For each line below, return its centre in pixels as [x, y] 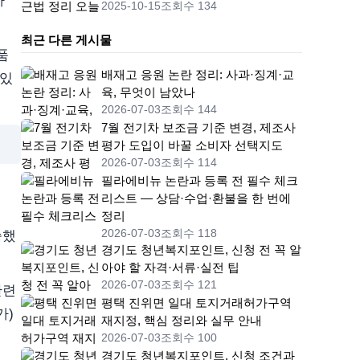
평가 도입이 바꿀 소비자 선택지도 [192, 145]
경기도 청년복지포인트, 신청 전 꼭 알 [201, 250]
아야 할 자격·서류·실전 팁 [170, 268]
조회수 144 [189, 110]
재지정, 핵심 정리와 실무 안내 [182, 321]
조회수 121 [189, 285]
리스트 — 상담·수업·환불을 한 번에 [196, 198]
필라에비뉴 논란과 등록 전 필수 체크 [200, 181]
